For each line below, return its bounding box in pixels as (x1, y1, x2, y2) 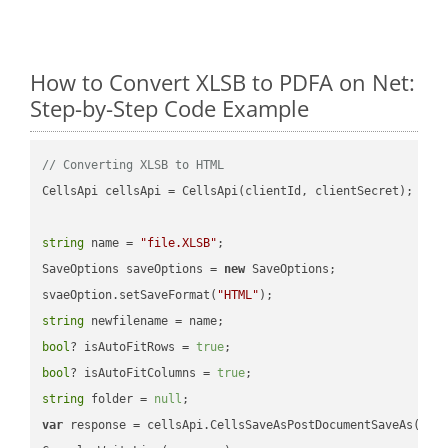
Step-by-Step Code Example (30, 92, 309, 123)
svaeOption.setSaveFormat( (42, 287, 218, 302)
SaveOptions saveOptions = (42, 261, 225, 276)
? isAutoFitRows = (70, 339, 197, 354)
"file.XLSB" (140, 235, 218, 250)
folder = (84, 391, 155, 406)
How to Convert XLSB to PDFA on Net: (30, 66, 415, 97)
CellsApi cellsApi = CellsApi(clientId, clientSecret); (42, 183, 414, 198)
